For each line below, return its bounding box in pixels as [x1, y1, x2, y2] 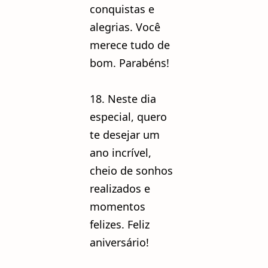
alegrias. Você [90, 19, 160, 34]
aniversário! [90, 234, 149, 249]
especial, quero [90, 109, 167, 124]
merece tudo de [90, 37, 170, 52]
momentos [90, 199, 145, 214]
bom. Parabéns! [90, 55, 169, 70]
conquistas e [90, 1, 154, 16]
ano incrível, [90, 145, 151, 160]
